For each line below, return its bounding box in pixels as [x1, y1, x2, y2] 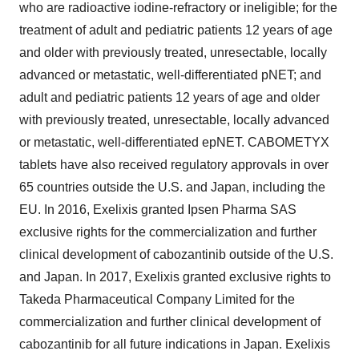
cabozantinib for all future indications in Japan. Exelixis [19, 337, 330, 351]
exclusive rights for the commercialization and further [19, 224, 317, 239]
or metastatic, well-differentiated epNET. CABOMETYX [19, 135, 329, 149]
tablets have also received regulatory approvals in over [19, 157, 329, 171]
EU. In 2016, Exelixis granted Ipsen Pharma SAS [19, 202, 296, 216]
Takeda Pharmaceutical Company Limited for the [19, 292, 295, 306]
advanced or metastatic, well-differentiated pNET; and [19, 67, 321, 82]
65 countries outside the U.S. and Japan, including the [19, 179, 325, 194]
